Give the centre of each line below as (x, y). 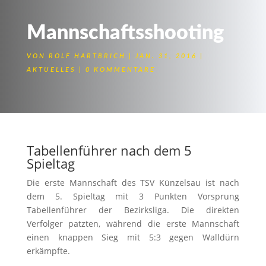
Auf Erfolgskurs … (98, 129)
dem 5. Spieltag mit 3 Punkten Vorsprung (133, 196)
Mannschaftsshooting (125, 33)
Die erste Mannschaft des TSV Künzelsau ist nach (133, 183)
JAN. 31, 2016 (166, 56)
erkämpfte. (48, 251)
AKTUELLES (51, 70)
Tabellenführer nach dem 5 (109, 150)
